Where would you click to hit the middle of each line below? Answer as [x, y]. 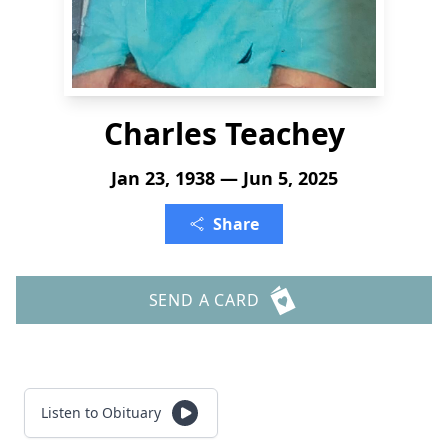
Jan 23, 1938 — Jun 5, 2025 [224, 178]
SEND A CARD [204, 300]
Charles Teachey [224, 133]
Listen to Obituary [101, 412]
